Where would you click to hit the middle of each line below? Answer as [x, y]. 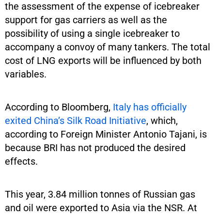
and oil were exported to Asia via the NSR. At [101, 208]
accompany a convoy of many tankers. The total [108, 47]
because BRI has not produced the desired [95, 147]
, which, [162, 120]
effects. [21, 161]
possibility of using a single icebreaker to [92, 33]
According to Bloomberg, [59, 107]
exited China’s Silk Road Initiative [76, 120]
